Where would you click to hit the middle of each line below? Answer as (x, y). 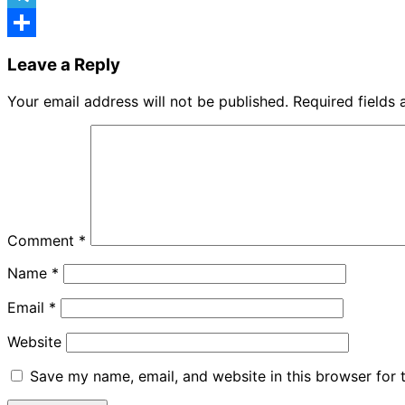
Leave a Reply (64, 65)
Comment (43, 240)
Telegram (39, 23)
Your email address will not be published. (148, 101)
